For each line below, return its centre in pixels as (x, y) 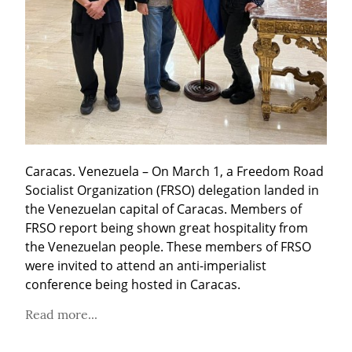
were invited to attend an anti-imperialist (146, 265)
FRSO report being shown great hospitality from (167, 227)
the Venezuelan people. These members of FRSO (168, 246)
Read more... (61, 314)
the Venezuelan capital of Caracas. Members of (163, 209)
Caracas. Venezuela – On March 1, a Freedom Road (174, 171)
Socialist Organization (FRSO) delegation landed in (172, 190)
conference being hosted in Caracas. (133, 284)
